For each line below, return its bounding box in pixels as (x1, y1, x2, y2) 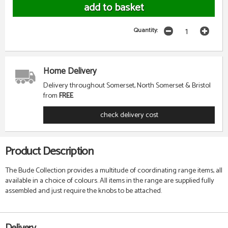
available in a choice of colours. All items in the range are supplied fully (5, 175, 214, 187)
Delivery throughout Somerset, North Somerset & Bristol (43, 79, 211, 92)
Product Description (5, 142, 94, 161)
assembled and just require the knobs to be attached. (5, 185, 162, 197)
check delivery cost (100, 109, 158, 122)
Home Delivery (43, 64, 97, 79)
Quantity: (134, 25, 158, 36)
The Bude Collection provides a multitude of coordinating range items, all (5, 164, 222, 177)
